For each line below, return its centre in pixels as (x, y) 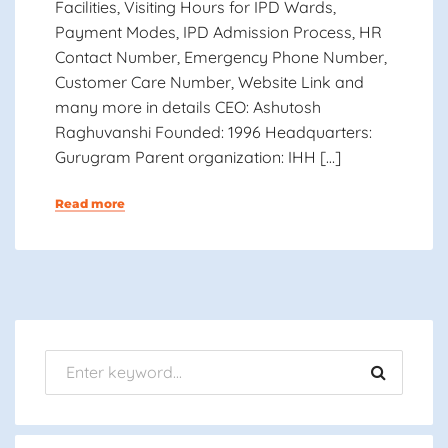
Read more (90, 203)
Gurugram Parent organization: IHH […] (198, 156)
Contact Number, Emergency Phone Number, (221, 56)
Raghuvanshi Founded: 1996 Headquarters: (213, 131)
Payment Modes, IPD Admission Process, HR (218, 31)
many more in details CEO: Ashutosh (188, 106)
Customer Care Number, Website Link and (209, 81)
